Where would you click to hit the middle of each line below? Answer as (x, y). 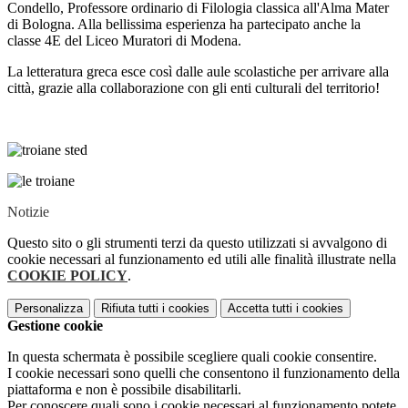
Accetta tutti (260, 309)
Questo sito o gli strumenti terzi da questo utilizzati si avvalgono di (197, 243)
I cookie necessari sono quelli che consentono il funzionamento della (204, 373)
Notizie (28, 212)
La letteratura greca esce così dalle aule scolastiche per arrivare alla (198, 72)
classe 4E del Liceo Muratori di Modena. (124, 41)
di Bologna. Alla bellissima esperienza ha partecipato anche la (184, 25)
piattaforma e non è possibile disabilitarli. (124, 390)
